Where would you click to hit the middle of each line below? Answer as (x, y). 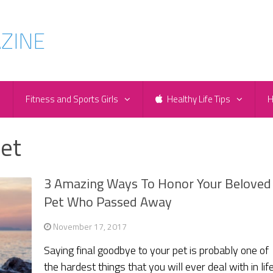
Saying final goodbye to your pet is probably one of (157, 250)
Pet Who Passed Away (108, 202)
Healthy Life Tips (198, 99)
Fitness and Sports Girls (72, 99)
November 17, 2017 (90, 227)
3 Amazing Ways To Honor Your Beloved (158, 184)
